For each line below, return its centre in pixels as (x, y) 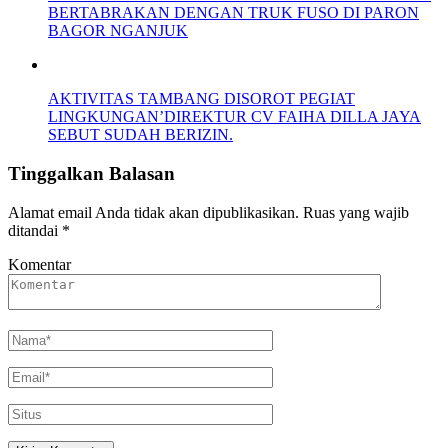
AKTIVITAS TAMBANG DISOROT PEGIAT (201, 99)
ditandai (35, 230)
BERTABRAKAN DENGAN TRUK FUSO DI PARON (233, 13)
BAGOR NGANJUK (118, 31)
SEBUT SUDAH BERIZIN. (140, 135)
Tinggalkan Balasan (91, 173)
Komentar (39, 264)
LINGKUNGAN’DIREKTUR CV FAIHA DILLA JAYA (234, 117)
